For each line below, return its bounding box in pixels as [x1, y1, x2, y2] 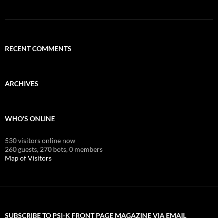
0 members [69, 145, 103, 153]
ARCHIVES [5, 79, 38, 88]
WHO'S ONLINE [5, 114, 55, 123]
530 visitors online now [5, 136, 75, 145]
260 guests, [5, 145, 38, 153]
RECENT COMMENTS [5, 44, 72, 53]
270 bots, [40, 145, 68, 153]
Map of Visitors [5, 153, 52, 162]
